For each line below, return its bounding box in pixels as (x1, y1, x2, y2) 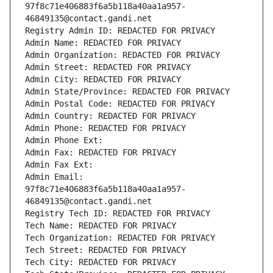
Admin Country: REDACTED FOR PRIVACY (25, 111, 196, 121)
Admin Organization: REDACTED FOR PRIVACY (25, 50, 220, 60)
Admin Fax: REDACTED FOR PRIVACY (25, 147, 176, 158)
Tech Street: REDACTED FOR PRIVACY (25, 245, 186, 255)
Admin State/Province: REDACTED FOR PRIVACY (25, 87, 230, 97)
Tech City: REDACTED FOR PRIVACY (25, 257, 176, 268)
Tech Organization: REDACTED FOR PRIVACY (25, 233, 215, 243)
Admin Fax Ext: (25, 160, 93, 170)
